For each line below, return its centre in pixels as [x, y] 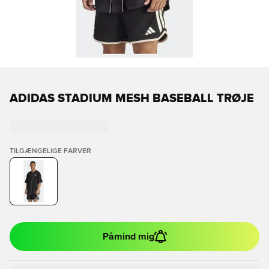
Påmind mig [128, 237]
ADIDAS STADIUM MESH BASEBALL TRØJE [132, 98]
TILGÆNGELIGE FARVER [50, 151]
